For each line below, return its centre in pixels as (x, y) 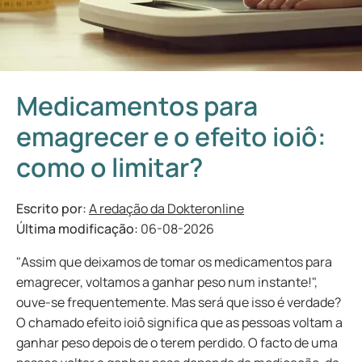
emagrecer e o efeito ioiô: (171, 137)
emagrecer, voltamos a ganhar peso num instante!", (167, 282)
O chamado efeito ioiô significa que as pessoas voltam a (179, 322)
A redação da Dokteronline (166, 208)
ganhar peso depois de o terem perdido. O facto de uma (177, 343)
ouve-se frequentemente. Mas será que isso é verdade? (179, 302)
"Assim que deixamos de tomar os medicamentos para (174, 262)
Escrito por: (53, 208)
